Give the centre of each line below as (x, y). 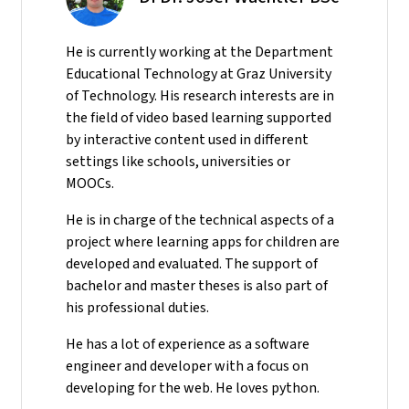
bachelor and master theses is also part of (197, 285)
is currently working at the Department (210, 51)
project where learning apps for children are (203, 241)
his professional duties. (137, 307)
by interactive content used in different (187, 139)
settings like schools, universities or (178, 161)
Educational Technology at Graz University (199, 73)
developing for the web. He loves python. (193, 387)
